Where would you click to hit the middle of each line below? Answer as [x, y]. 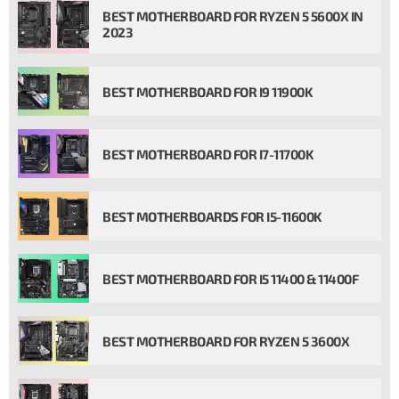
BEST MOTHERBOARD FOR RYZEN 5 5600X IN [233, 16]
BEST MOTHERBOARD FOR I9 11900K [208, 91]
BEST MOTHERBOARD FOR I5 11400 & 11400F [230, 278]
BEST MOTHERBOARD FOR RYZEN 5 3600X [226, 341]
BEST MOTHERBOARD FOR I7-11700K [208, 154]
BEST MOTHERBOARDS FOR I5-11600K [212, 216]
